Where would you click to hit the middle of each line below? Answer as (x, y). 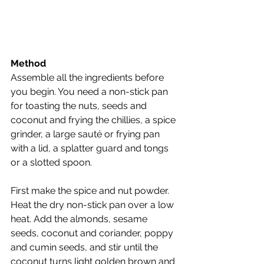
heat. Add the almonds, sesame (80, 219)
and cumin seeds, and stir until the (85, 247)
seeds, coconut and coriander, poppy (93, 233)
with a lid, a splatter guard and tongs (91, 148)
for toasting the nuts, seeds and (80, 105)
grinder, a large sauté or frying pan (86, 134)
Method (28, 63)
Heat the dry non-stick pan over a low (93, 204)
